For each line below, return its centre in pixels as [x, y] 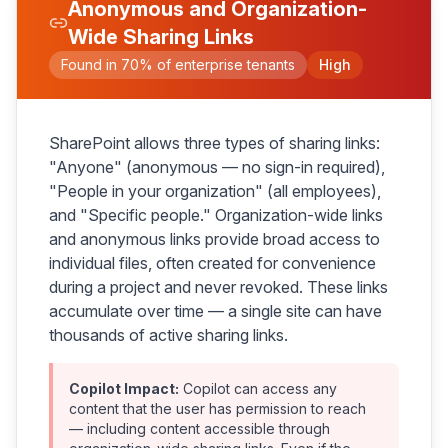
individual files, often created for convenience [212, 263]
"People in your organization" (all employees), [215, 191]
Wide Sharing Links [161, 37]
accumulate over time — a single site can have [215, 311]
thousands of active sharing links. [168, 335]
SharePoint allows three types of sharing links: [214, 143]
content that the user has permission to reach [217, 408]
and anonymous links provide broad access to [214, 239]
